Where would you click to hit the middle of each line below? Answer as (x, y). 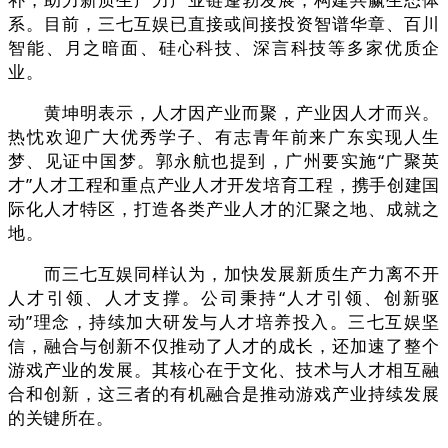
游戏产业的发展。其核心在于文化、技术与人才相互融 (224, 370)
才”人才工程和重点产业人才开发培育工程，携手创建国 (224, 185)
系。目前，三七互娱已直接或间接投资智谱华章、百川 (224, 24)
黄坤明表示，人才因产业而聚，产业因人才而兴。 (224, 113)
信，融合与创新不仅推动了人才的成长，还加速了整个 (224, 346)
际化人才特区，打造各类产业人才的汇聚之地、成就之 (224, 209)
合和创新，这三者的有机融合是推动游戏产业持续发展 (224, 394)
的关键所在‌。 (61, 418)
